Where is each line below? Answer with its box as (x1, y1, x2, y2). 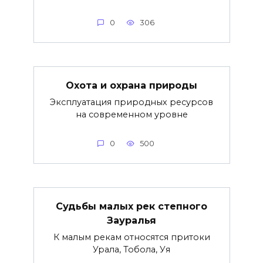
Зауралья (107, 215, 156, 227)
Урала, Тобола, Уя (93, 244, 170, 255)
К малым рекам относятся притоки (53, 232, 210, 243)
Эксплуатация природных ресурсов (50, 97, 213, 108)
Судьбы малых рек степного (56, 201, 207, 213)
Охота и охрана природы (66, 80, 197, 92)
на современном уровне (75, 109, 188, 120)
